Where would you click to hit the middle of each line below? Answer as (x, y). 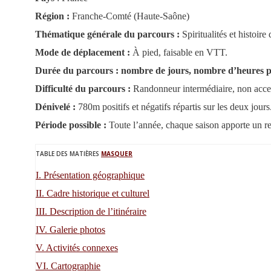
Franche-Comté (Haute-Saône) (131, 16)
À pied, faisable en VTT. (180, 53)
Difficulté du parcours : (84, 89)
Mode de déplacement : (84, 53)
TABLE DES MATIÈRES (67, 154)
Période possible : (72, 125)
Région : (54, 16)
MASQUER (117, 154)
